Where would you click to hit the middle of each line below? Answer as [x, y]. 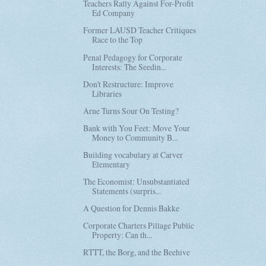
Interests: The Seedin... [129, 66]
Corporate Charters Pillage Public [139, 226]
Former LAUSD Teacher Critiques [140, 30]
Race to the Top [118, 40]
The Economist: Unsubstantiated [137, 182]
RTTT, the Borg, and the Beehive [137, 252]
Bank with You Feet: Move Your [137, 128]
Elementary [111, 164]
